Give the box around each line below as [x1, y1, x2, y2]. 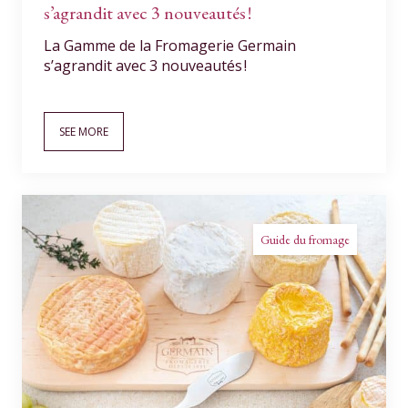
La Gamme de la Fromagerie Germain [44, 36, 296, 56]
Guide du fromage [260, 231, 350, 248]
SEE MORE [59, 124, 108, 139]
